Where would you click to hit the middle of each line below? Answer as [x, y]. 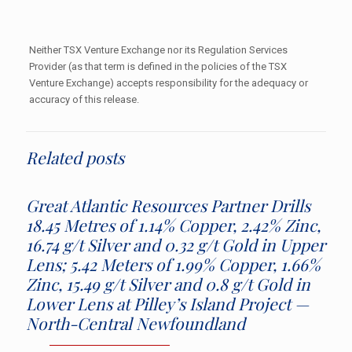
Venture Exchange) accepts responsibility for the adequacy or [168, 82]
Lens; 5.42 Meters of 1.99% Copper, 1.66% [173, 264]
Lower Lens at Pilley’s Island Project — [167, 303]
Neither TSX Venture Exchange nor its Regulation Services [158, 49]
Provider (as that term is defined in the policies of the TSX [158, 66]
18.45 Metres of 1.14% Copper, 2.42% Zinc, [173, 224]
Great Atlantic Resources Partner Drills [168, 205]
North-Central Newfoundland [136, 323]
